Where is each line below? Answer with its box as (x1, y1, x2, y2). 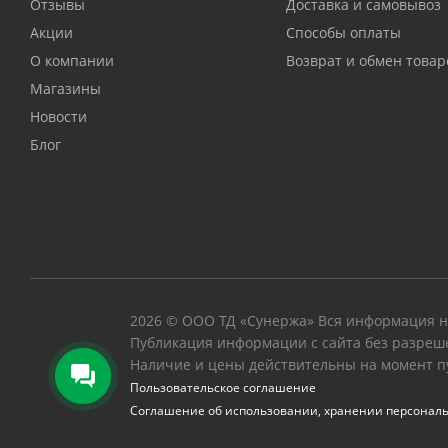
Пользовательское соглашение (130, 379, 316, 397)
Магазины (30, 79, 101, 99)
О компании (30, 51, 114, 71)
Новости (30, 107, 87, 127)
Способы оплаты (285, 23, 401, 43)
